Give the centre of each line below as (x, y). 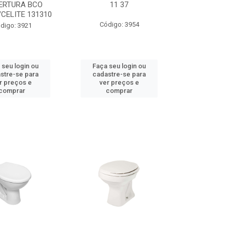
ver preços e (119, 82)
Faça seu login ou (119, 66)
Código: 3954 (119, 24)
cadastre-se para (119, 74)
